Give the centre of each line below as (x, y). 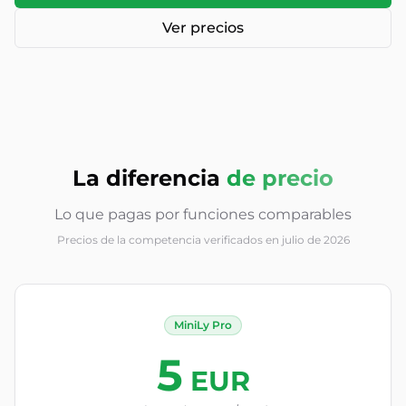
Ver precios (203, 28)
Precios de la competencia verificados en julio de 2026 (203, 240)
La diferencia (146, 178)
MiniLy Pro (203, 325)
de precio (280, 178)
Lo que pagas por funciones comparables (203, 214)
